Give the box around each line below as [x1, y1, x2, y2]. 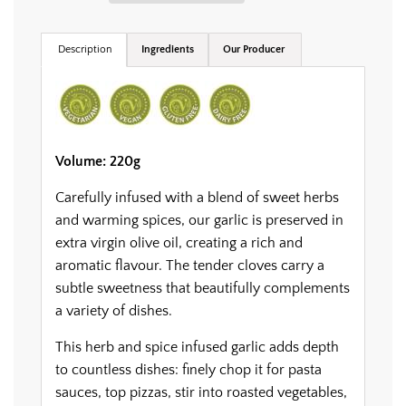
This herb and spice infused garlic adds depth [55, 339, 339, 356]
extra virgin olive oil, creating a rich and [55, 235, 303, 252]
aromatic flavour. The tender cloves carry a [55, 257, 324, 275]
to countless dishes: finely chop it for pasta [55, 362, 322, 379]
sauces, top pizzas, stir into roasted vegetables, [55, 384, 347, 401]
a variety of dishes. [55, 303, 172, 320]
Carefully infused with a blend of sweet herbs [55, 189, 339, 207]
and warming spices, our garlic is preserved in [55, 212, 343, 229]
